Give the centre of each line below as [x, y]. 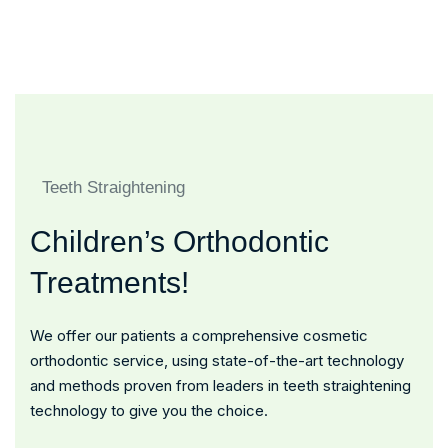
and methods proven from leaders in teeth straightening [220, 385]
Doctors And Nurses [309, 17]
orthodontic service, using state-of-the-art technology [217, 360]
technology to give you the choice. [149, 410]
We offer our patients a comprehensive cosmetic [199, 335]
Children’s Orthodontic [179, 241]
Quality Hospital [83, 27]
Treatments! [109, 282]
